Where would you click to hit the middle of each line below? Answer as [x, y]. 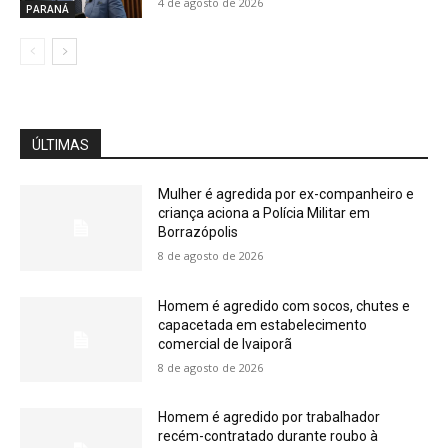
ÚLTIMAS [60, 145]
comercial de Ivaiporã [225, 343]
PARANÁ [47, 9]
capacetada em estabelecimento [263, 324]
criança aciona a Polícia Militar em [264, 213]
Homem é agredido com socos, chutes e [284, 305]
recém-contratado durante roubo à [268, 436]
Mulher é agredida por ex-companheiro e [286, 194]
